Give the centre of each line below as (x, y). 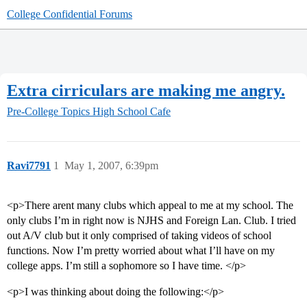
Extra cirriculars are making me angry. (146, 90)
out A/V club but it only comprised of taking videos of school (139, 236)
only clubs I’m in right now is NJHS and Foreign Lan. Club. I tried (151, 221)
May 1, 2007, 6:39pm (111, 166)
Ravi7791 (29, 166)
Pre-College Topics (48, 112)
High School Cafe (132, 112)
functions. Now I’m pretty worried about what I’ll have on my (141, 251)
